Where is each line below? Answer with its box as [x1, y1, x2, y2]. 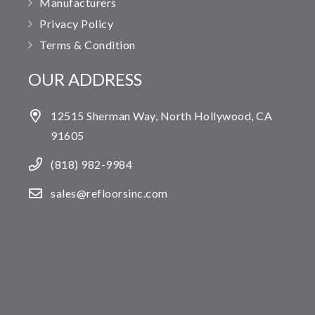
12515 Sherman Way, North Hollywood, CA [51, 109, 272, 123]
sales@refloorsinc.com [51, 186, 168, 200]
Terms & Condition [39, 38, 136, 52]
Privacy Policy [39, 17, 113, 31]
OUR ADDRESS [28, 69, 142, 90]
